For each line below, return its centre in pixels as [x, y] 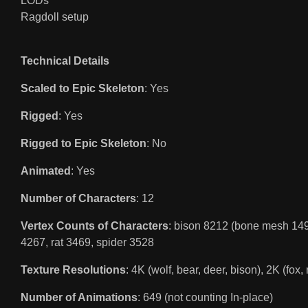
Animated [46, 171]
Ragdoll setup [55, 17]
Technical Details [65, 61]
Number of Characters [78, 199]
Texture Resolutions [73, 270]
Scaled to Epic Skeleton [82, 89]
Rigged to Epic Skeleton [84, 144]
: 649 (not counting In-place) [205, 298]
